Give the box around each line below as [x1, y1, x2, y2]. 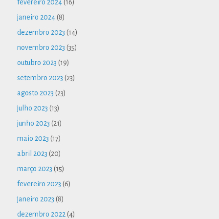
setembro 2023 [17, 73, 63, 82]
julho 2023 [17, 104, 48, 112]
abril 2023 [17, 149, 47, 157]
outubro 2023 [17, 58, 57, 66]
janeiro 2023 [17, 195, 54, 203]
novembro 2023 [17, 43, 65, 51]
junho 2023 [17, 119, 50, 127]
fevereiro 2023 [17, 179, 61, 188]
